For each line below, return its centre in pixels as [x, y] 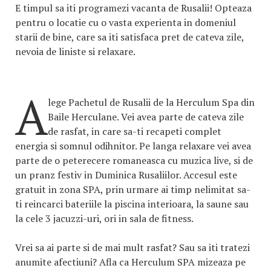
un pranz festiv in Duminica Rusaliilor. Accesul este [126, 175]
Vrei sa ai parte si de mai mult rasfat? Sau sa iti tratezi [132, 248]
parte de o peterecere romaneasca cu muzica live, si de [134, 161]
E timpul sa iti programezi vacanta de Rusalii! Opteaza [133, 8]
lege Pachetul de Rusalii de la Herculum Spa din [151, 103]
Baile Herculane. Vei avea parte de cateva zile [146, 117]
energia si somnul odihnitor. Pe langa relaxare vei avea [133, 146]
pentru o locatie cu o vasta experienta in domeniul [126, 23]
